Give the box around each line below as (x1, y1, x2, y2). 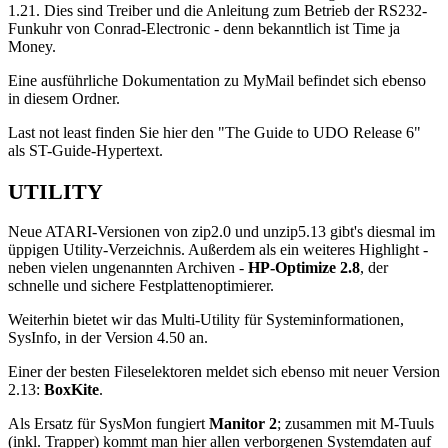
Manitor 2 (209, 415, 277, 433)
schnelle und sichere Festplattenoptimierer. (8, 277, 274, 295)
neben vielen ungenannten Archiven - (8, 259, 248, 277)
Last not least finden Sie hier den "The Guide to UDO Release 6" (8, 124, 421, 142)
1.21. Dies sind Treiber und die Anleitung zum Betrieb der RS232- (8, 2, 427, 20)
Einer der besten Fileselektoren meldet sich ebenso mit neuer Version (8, 363, 440, 381)
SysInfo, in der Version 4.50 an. (8, 329, 208, 347)
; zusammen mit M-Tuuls (277, 415, 434, 433)
